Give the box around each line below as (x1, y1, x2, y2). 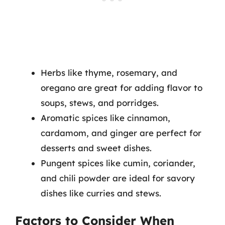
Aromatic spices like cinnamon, (41, 112, 170, 123)
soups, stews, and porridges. (41, 97, 159, 108)
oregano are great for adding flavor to (41, 82, 202, 93)
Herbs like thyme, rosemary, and (41, 67, 177, 78)
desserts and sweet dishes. (41, 142, 152, 153)
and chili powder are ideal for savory (41, 172, 195, 183)
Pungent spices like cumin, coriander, (41, 157, 195, 168)
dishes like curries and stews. (41, 187, 161, 198)
